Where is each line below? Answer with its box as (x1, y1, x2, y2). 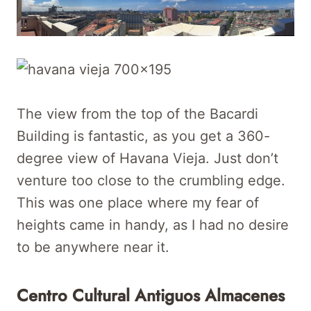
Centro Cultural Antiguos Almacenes (17, 283, 285, 308)
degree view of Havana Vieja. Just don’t (17, 149, 278, 167)
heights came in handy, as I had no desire (17, 216, 289, 233)
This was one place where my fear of (17, 194, 259, 211)
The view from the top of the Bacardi (17, 105, 258, 122)
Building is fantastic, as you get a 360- (17, 127, 270, 144)
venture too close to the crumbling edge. (17, 171, 285, 189)
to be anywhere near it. (17, 238, 169, 255)
